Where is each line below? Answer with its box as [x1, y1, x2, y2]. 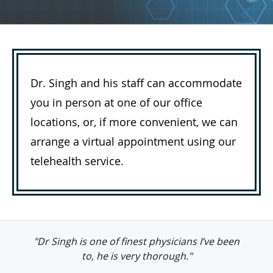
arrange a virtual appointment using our [30, 134, 236, 149]
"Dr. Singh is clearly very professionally [48, 234, 225, 248]
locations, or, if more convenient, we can [30, 115, 238, 130]
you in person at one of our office [30, 95, 203, 110]
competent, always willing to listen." [55, 249, 218, 263]
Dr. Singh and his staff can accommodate [30, 76, 243, 91]
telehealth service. [30, 154, 124, 169]
